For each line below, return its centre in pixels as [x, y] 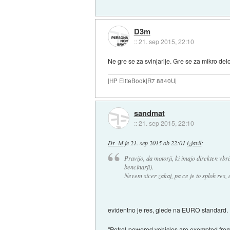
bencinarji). [139, 167]
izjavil [194, 142]
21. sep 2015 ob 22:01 [158, 142]
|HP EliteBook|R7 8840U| [142, 81]
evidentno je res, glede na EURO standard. [168, 210]
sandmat [149, 113]
